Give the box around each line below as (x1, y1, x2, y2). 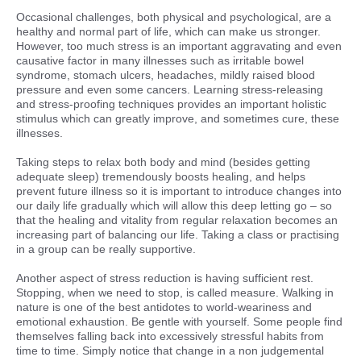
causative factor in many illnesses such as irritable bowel (16, 54, 304, 67)
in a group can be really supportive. (16, 243, 196, 255)
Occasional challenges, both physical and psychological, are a (16, 10, 331, 23)
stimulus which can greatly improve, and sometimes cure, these (16, 112, 339, 125)
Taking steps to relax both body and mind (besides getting (16, 156, 310, 168)
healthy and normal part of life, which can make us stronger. (16, 25, 321, 38)
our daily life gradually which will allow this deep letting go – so (16, 199, 332, 212)
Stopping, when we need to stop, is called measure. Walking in (16, 286, 334, 299)
